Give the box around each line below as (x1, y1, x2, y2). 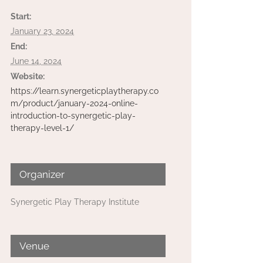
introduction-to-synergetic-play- (11, 111, 136, 120)
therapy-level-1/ (11, 123, 74, 133)
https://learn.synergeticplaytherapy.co (11, 86, 159, 96)
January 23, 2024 (11, 26, 74, 36)
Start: (11, 12, 31, 21)
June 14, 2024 (11, 56, 62, 66)
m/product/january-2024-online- (11, 99, 138, 108)
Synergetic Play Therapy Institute (11, 197, 139, 207)
